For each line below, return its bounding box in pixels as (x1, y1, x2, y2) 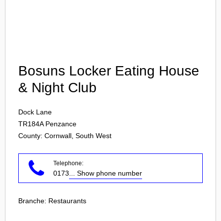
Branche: (18, 197, 48, 205)
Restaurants (48, 197, 86, 205)
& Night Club (18, 80, 97, 95)
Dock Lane (18, 108, 52, 116)
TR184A (18, 120, 43, 128)
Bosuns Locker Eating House (18, 63, 199, 78)
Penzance (45, 120, 76, 128)
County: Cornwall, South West (18, 132, 111, 140)
